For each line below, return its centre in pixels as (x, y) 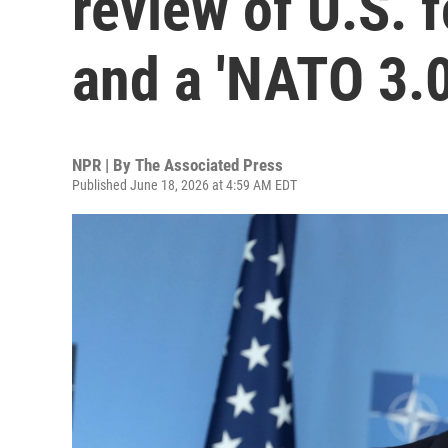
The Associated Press (209, 165)
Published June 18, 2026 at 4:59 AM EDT (184, 185)
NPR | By (103, 165)
